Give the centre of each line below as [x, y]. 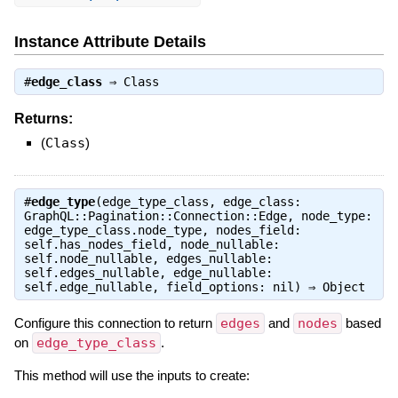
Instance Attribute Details [110, 42]
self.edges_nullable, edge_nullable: [148, 272]
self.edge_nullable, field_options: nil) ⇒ [173, 287]
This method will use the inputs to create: [131, 375]
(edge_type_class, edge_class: [198, 201]
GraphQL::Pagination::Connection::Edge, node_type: [198, 215]
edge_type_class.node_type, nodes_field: [162, 230]
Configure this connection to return [115, 322]
